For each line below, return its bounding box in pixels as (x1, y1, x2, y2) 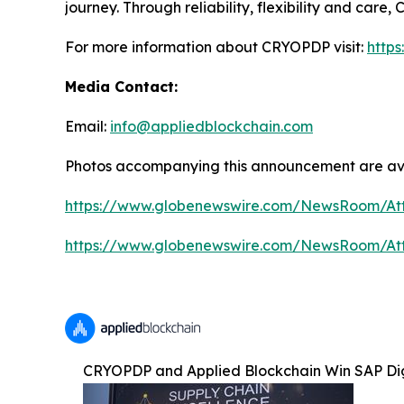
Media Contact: (65, 77, 178, 96)
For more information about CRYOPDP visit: (65, 37, 367, 56)
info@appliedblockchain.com (110, 116, 313, 135)
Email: (65, 116, 110, 135)
